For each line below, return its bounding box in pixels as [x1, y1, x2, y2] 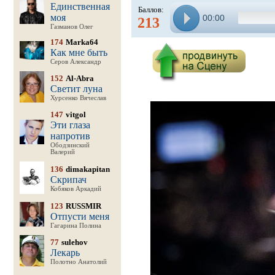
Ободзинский [50, 142, 90, 149]
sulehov [61, 238, 88, 247]
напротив [50, 131, 90, 141]
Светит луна [50, 83, 103, 94]
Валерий [50, 149, 75, 155]
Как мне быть [50, 47, 107, 58]
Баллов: [138, 5, 164, 14]
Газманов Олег [50, 23, 93, 30]
